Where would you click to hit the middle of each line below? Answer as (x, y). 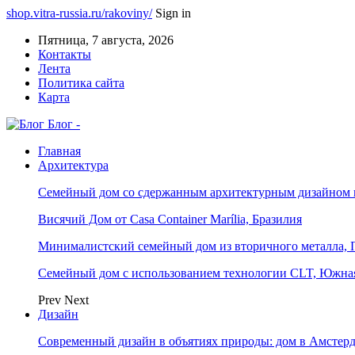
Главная (59, 151)
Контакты (65, 54)
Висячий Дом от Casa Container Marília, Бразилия (170, 219)
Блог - (64, 124)
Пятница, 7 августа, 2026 (106, 40)
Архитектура (73, 165)
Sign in (173, 13)
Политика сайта (81, 83)
